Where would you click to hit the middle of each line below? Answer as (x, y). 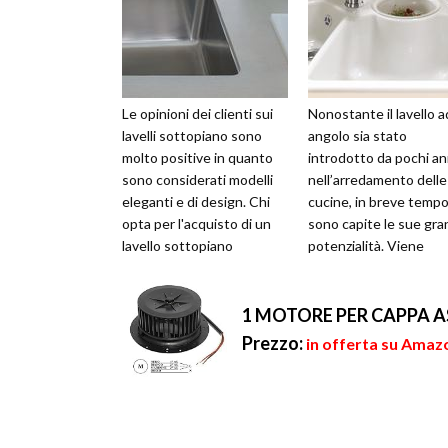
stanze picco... (351, 290)
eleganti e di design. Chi (196, 202)
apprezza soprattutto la (195, 268)
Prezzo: (272, 343)
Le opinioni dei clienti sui (197, 114)
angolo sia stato (357, 136)
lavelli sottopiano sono (192, 136)
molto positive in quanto (197, 158)
